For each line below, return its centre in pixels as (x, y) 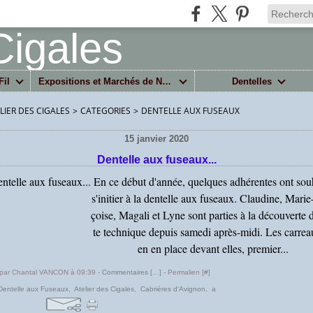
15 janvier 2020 (156, 139)
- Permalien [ (183, 272)
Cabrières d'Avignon (173, 289)
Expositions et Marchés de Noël (167, 81)
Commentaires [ (127, 272)
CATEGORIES (105, 111)
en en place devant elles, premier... (213, 248)
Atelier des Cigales (104, 289)
